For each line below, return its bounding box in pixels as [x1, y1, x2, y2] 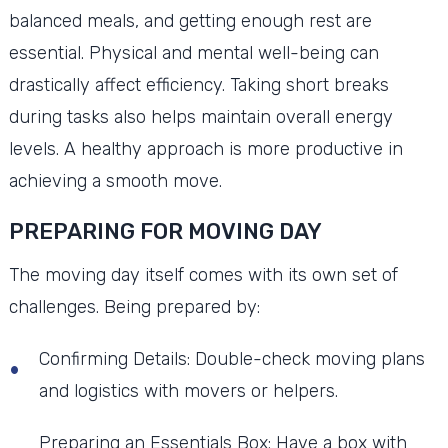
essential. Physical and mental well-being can [8, 41, 379, 64]
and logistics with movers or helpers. [38, 379, 338, 402]
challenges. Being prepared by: [8, 295, 260, 318]
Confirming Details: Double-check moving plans [38, 347, 425, 370]
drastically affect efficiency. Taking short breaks [8, 73, 389, 96]
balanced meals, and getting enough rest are [8, 9, 372, 32]
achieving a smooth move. [8, 169, 222, 192]
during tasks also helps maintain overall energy [8, 105, 393, 128]
